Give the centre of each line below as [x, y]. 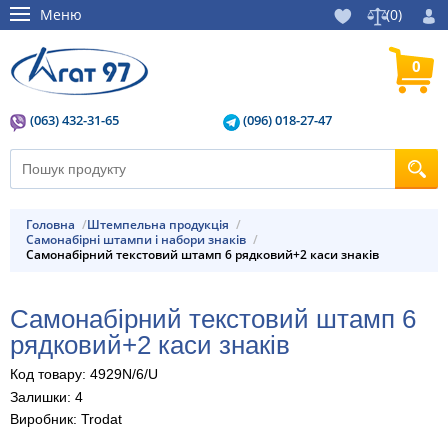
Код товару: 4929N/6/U [84, 373]
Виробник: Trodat [66, 419]
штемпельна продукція [164, 225]
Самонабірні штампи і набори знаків [139, 240]
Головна [53, 225]
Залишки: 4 [46, 396]
